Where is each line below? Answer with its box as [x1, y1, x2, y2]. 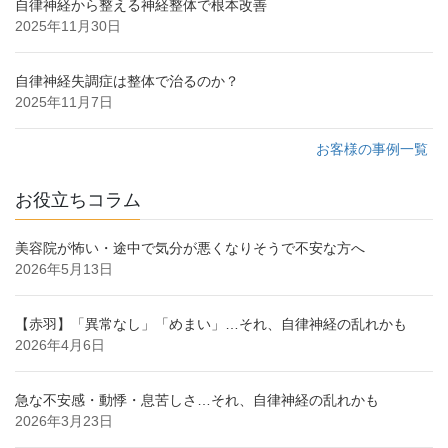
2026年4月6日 [15, 337, 105, 354]
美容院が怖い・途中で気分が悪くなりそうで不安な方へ [15, 240, 365, 257]
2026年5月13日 [15, 261, 113, 278]
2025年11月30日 [15, 18, 121, 35]
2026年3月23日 [15, 413, 113, 430]
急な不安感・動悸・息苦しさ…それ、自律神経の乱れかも [15, 392, 379, 409]
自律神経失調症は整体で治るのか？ [15, 73, 239, 90]
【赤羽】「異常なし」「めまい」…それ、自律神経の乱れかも [15, 316, 407, 333]
